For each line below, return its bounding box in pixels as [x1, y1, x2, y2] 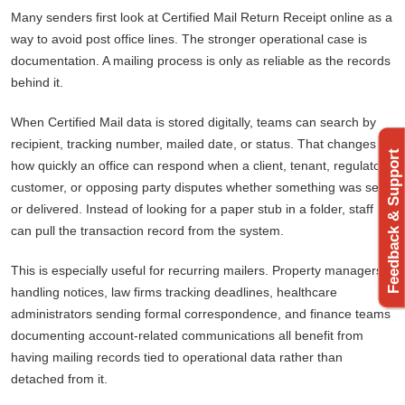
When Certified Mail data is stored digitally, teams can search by [11, 115, 376, 130]
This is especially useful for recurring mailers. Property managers [11, 263, 382, 278]
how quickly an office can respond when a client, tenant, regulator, [11, 158, 388, 174]
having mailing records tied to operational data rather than [11, 350, 343, 365]
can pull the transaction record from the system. [11, 223, 284, 239]
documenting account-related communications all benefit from [11, 328, 363, 344]
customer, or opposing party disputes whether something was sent [11, 180, 390, 195]
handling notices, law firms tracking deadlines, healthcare [11, 285, 337, 300]
